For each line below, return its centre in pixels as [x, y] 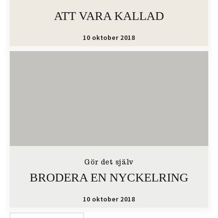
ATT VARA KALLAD [109, 16]
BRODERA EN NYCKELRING [109, 177]
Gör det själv [109, 162]
